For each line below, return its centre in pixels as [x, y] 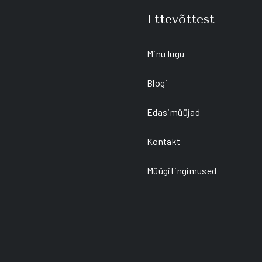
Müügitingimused [182, 170]
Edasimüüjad [173, 112]
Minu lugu [166, 54]
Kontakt [164, 141]
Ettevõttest [181, 19]
